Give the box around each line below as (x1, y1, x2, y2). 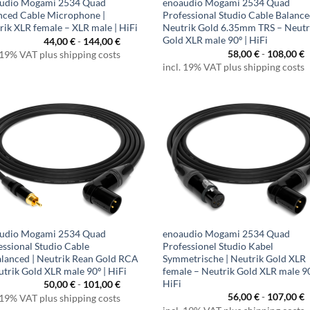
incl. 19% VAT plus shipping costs (163, 62, 305, 73)
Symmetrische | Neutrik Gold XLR (163, 252, 307, 264)
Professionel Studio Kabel (163, 239, 274, 252)
